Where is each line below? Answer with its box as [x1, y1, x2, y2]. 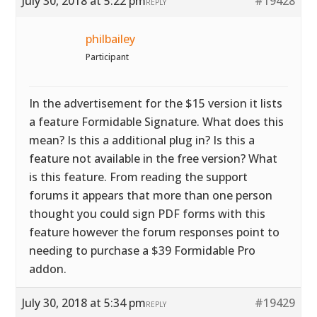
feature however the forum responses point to [29, 224, 280, 240]
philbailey [86, 31, 136, 47]
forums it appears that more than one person [29, 188, 273, 203]
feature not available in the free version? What [29, 151, 278, 166]
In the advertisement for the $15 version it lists [29, 96, 283, 111]
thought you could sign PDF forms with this [29, 206, 266, 221]
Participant [86, 51, 129, 63]
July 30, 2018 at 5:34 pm [22, 295, 146, 311]
